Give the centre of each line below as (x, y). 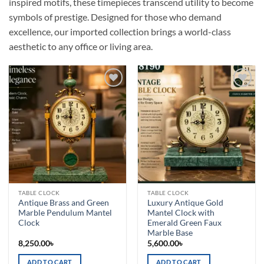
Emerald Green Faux (185, 222)
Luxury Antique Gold (186, 202)
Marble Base (170, 232)
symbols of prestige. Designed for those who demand (115, 16)
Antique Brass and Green (64, 202)
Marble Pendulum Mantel (65, 212)
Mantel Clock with (181, 212)
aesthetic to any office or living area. (81, 46)
